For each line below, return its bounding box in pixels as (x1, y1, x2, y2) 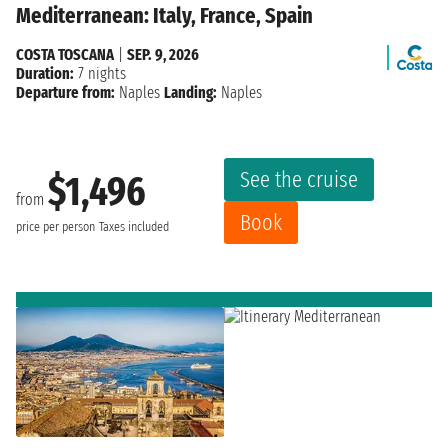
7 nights (74, 64, 126, 84)
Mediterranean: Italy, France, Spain (16, 2, 313, 30)
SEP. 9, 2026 (127, 45, 199, 65)
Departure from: (16, 83, 115, 103)
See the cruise (240, 166, 358, 194)
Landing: (164, 83, 217, 103)
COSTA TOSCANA (16, 45, 114, 65)
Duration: (16, 64, 74, 84)
